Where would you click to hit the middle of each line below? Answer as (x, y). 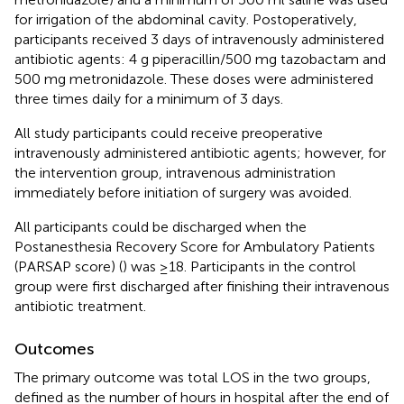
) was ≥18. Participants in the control (239, 266)
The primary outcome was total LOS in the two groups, (193, 377)
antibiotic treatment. (80, 306)
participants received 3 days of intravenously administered (199, 39)
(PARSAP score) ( (69, 266)
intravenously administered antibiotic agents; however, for (200, 152)
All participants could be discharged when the (161, 226)
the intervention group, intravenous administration (175, 172)
